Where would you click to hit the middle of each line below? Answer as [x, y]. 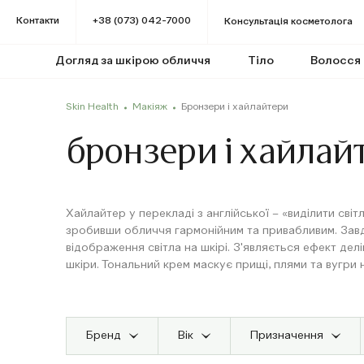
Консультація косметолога [288, 22]
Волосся [336, 61]
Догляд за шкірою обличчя [132, 61]
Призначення [286, 336]
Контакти [38, 21]
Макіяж [149, 107]
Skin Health [92, 107]
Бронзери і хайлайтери [234, 107]
